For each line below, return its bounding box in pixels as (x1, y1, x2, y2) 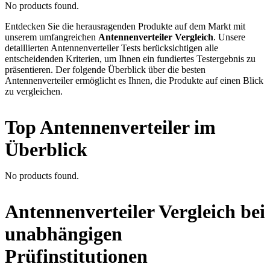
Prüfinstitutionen (5, 245, 148, 268)
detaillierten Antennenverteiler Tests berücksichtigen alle (5, 43, 218, 54)
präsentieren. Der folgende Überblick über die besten (5, 64, 206, 75)
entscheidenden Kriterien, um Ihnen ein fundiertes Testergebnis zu (5, 54, 256, 64)
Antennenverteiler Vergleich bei (5, 201, 265, 223)
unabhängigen (5, 223, 122, 245)
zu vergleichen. (5, 86, 63, 97)
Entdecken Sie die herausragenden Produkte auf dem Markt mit (5, 21, 245, 32)
